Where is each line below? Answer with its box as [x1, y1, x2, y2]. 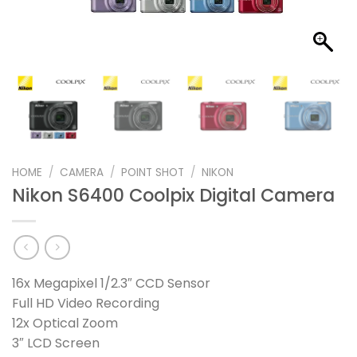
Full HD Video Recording [12, 293, 159, 312]
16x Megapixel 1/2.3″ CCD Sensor [12, 273, 210, 292]
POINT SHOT [121, 164, 185, 180]
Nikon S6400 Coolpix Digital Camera [12, 182, 335, 209]
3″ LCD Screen [12, 333, 100, 352]
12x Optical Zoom [12, 313, 118, 332]
